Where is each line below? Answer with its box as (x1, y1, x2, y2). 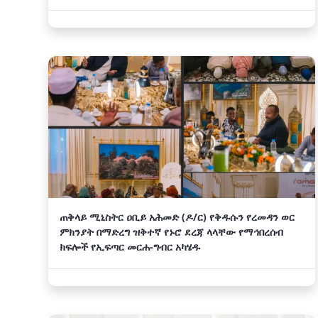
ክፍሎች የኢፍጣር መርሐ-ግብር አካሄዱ (60, 240, 200, 253)
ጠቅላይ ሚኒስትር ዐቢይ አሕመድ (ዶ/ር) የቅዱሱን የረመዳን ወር (60, 210, 295, 224)
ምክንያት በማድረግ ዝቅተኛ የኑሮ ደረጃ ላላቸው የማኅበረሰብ (60, 225, 283, 238)
